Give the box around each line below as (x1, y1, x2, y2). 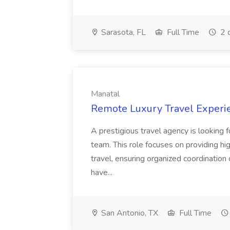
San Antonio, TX (99, 207, 158, 219)
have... (91, 167, 114, 178)
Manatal (91, 88, 120, 100)
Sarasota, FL (99, 27, 146, 38)
